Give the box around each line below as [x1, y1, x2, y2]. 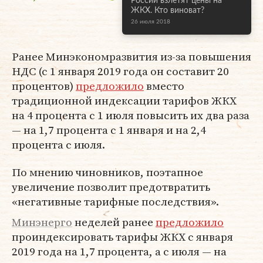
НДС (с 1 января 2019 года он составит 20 [12, 63, 229, 79]
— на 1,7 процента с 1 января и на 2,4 [12, 122, 206, 138]
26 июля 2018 [131, 19, 170, 25]
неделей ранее [72, 214, 156, 230]
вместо [144, 78, 184, 94]
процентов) [12, 78, 76, 94]
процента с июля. [12, 137, 105, 153]
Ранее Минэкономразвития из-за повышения [12, 49, 251, 65]
